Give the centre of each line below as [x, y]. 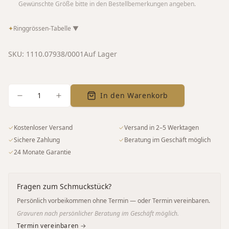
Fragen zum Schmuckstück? [64, 186]
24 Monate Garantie [42, 152]
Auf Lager [100, 54]
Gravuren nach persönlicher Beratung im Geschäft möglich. [98, 213]
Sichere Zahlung [37, 140]
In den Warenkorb [134, 95]
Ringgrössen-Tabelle [43, 28]
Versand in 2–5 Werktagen [162, 127]
